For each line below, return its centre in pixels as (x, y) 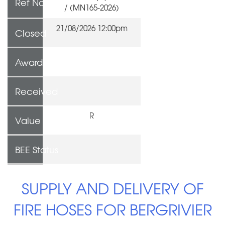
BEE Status (37, 149)
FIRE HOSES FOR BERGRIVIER (113, 209)
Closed (31, 33)
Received (36, 91)
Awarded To (41, 62)
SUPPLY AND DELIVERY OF (113, 188)
